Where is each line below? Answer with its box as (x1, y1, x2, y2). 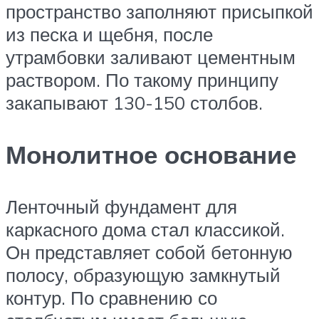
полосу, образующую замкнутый (6, 263, 281, 286)
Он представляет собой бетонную (6, 240, 293, 263)
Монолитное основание (6, 138, 296, 170)
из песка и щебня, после (6, 22, 213, 46)
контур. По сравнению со (6, 286, 217, 309)
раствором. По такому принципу (6, 68, 278, 91)
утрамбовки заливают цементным (6, 45, 296, 68)
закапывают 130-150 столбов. (6, 90, 263, 114)
